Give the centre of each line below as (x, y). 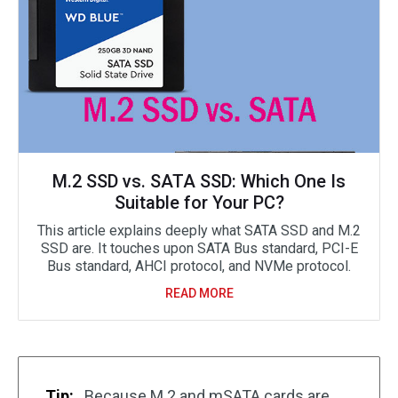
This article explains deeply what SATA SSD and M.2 (199, 231)
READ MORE (199, 293)
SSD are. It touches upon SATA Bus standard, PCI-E (199, 248)
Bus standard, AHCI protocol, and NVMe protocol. (199, 266)
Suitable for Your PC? (199, 203)
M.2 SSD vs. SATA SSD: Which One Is (199, 181)
